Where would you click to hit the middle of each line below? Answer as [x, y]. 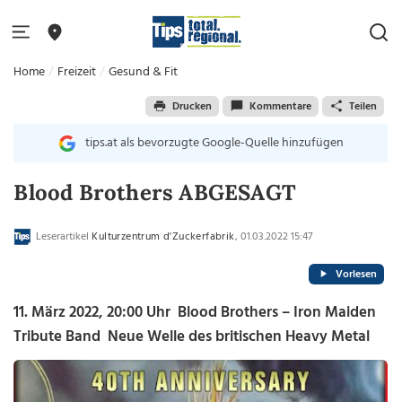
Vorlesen [356, 274]
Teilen [363, 106]
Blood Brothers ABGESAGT [155, 192]
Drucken [192, 106]
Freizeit [77, 72]
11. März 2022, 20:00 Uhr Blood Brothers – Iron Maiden [195, 313]
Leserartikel [63, 237]
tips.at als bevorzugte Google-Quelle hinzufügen [214, 143]
